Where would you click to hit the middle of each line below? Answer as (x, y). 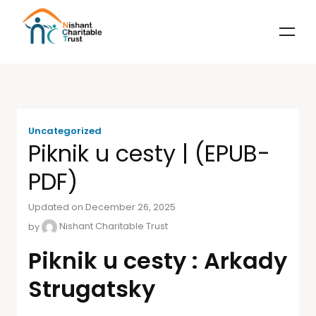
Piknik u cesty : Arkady (158, 261)
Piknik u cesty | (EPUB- (149, 154)
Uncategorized (65, 131)
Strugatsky (92, 289)
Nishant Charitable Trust (113, 226)
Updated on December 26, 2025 (102, 207)
